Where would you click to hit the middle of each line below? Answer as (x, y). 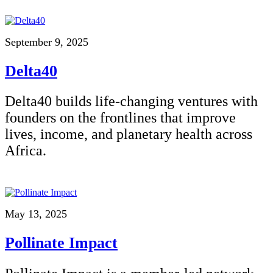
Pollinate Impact (61, 243)
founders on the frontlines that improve (120, 118)
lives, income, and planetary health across (129, 134)
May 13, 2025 (36, 214)
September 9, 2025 (47, 42)
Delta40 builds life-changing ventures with (131, 101)
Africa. (26, 151)
